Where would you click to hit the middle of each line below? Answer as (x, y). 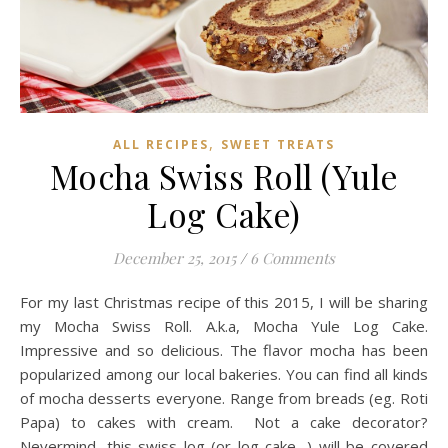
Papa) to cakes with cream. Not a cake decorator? (224, 422)
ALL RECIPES (161, 145)
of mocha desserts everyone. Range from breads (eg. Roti (224, 398)
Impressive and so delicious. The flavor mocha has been (224, 350)
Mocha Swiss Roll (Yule (224, 176)
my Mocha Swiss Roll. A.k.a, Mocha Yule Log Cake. (224, 326)
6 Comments (292, 258)
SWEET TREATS (278, 145)
